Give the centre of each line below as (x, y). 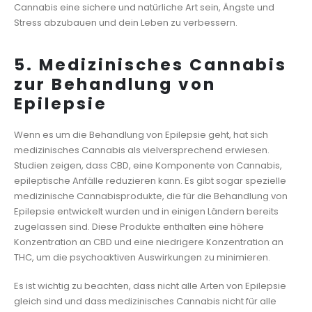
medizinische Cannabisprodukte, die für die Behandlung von (151, 196)
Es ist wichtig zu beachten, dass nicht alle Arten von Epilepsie (150, 286)
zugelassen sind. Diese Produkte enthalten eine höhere (139, 226)
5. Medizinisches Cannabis (150, 64)
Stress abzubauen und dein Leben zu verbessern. (126, 22)
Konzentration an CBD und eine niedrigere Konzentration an (149, 242)
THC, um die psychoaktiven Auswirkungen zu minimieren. (142, 257)
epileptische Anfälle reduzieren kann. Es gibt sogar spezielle (150, 180)
